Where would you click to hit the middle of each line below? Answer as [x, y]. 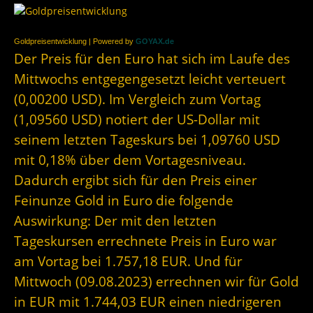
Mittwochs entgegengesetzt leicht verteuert [150, 79]
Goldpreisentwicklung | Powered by [75, 42]
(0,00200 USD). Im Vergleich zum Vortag [137, 99]
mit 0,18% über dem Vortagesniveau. [130, 160]
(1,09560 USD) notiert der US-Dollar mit [137, 119]
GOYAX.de [155, 42]
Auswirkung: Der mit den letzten [115, 221]
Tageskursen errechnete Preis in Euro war [145, 241]
